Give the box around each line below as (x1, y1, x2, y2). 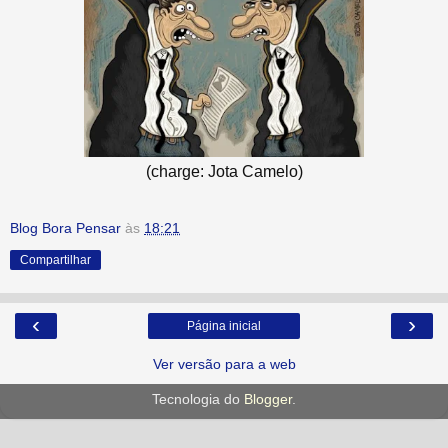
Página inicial (187, 319, 261, 334)
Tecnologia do (152, 391, 244, 408)
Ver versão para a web (152, 356, 296, 373)
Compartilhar (20, 253, 91, 268)
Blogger (244, 391, 292, 408)
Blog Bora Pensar (10, 220, 121, 237)
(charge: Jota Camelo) (145, 162, 303, 180)
